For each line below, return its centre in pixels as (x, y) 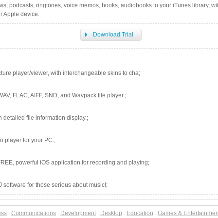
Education (140, 213)
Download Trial (113, 35)
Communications (34, 213)
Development (78, 213)
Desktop (111, 213)
